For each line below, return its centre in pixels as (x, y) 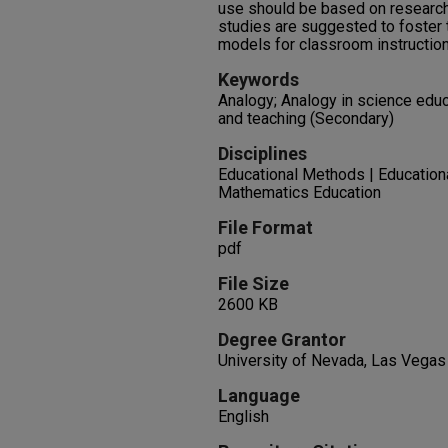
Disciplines (262, 153)
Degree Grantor (282, 339)
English (243, 416)
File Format (265, 227)
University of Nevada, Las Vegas (332, 360)
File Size (253, 283)
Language (259, 395)
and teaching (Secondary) (306, 118)
